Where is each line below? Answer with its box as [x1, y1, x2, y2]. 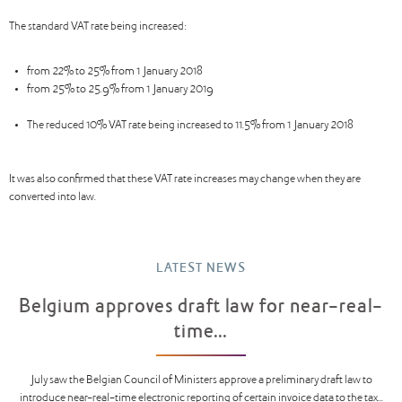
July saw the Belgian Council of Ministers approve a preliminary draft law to [30, 375, 372, 386]
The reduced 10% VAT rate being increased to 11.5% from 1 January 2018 [27, 120, 354, 131]
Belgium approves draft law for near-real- [19, 298, 383, 317]
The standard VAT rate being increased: [9, 22, 187, 32]
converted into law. [9, 192, 96, 203]
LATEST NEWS [156, 262, 246, 275]
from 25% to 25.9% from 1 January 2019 [27, 84, 214, 95]
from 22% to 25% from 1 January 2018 [27, 66, 203, 77]
